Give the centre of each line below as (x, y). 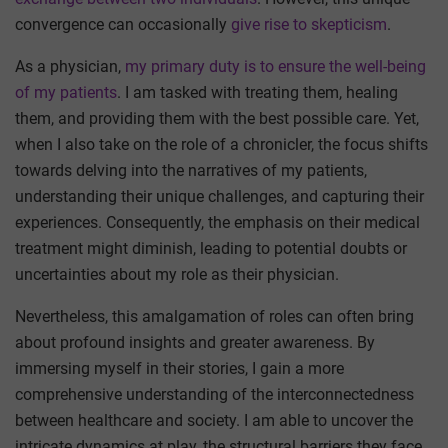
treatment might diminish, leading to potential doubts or (211, 248)
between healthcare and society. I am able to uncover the (214, 420)
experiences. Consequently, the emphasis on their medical (217, 222)
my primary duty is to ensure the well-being (275, 66)
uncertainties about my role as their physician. (177, 274)
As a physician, (70, 66)
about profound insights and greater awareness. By (195, 342)
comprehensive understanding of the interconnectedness (214, 394)
